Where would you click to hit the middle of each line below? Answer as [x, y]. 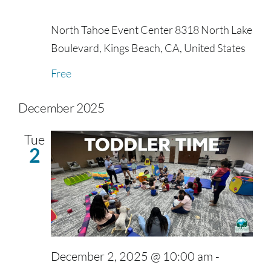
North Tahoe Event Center [113, 30]
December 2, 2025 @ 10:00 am [132, 256]
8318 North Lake [214, 30]
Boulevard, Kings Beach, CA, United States [148, 48]
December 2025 [61, 108]
